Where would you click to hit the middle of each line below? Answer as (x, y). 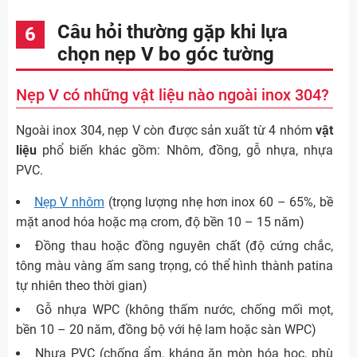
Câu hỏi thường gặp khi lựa (173, 32)
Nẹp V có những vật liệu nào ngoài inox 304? (173, 95)
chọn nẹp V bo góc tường (166, 55)
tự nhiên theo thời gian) (82, 286)
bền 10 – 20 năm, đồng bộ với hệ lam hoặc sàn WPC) (166, 330)
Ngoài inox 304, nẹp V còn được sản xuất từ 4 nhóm (166, 131)
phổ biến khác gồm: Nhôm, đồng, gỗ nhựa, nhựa (185, 151)
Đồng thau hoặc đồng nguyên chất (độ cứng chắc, (184, 246)
